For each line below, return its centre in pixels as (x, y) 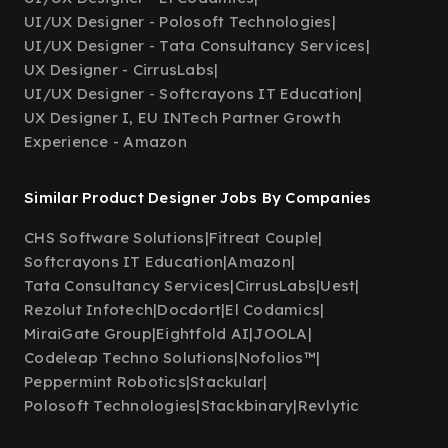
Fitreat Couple (263, 237)
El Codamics (272, 309)
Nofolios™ (277, 357)
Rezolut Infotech (88, 309)
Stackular (227, 381)
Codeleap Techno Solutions (129, 357)
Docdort (189, 309)
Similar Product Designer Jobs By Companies (198, 197)
